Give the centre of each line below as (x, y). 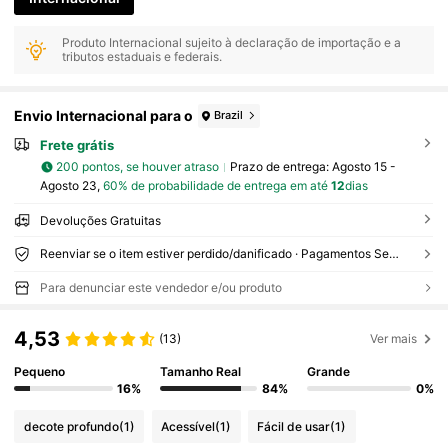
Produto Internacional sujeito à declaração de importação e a (232, 42)
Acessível (188, 426)
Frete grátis (76, 144)
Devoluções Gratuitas (100, 220)
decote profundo (71, 426)
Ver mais (394, 339)
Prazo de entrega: (280, 167)
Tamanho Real (201, 371)
